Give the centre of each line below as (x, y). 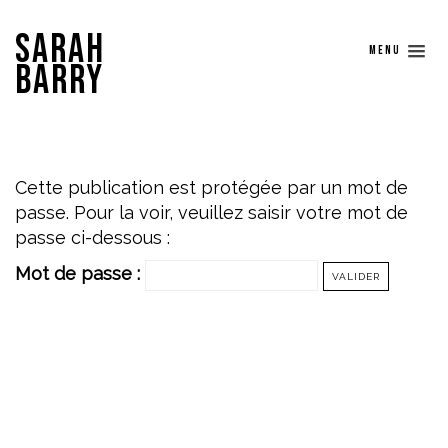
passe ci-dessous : (92, 237)
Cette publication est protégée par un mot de (211, 187)
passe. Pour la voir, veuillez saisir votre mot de (211, 212)
